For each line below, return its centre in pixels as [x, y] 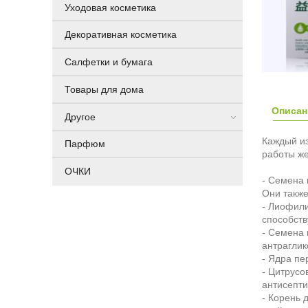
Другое [80, 117]
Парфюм [85, 144]
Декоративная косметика [120, 35]
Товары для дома [104, 89]
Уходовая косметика [110, 7]
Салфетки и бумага [108, 62]
